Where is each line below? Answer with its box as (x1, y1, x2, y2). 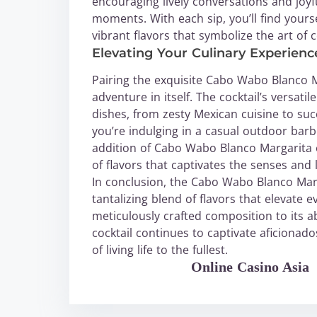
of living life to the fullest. (92, 242, 228, 258)
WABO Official (92, 259, 191, 275)
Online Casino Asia (191, 259, 309, 275)
